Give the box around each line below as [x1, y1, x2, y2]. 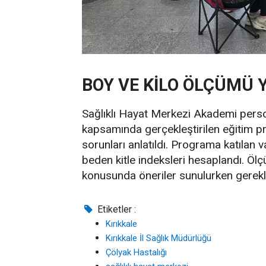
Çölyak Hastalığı [106, 247, 167, 258]
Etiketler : [95, 204, 137, 215]
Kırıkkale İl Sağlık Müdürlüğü [106, 233, 211, 243]
